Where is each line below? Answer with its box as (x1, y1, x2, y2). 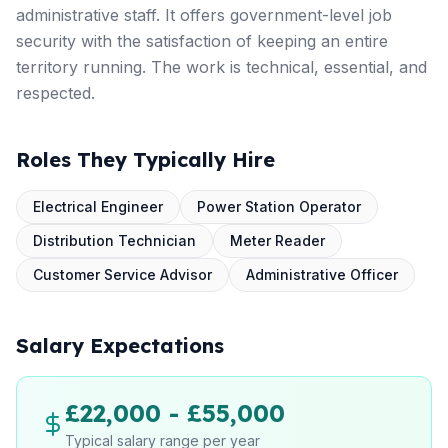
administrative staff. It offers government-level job (16, 5, 392, 25)
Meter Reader (230, 232, 325, 249)
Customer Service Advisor (33, 266, 212, 283)
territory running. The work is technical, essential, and (16, 57, 427, 77)
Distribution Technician (33, 232, 196, 249)
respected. (16, 83, 95, 103)
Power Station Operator (197, 198, 361, 215)
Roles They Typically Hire (16, 147, 275, 172)
